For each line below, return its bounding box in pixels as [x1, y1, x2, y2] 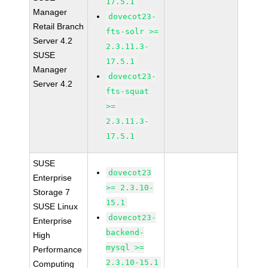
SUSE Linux [33, 202, 78, 211]
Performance [33, 245, 83, 254]
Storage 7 [33, 187, 71, 197]
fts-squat [106, 87, 150, 96]
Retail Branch [33, 22, 84, 31]
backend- [106, 228, 145, 237]
